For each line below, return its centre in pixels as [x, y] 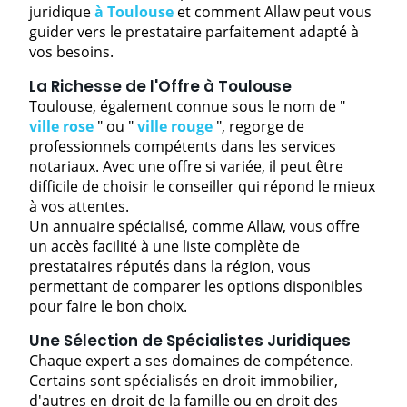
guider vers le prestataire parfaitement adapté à [194, 31]
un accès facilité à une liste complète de [164, 246]
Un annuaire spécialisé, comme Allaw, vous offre [194, 226]
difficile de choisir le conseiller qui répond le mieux [202, 186]
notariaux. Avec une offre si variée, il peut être [186, 166]
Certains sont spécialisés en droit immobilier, [184, 380]
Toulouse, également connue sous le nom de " [187, 106]
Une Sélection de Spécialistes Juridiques [190, 340]
